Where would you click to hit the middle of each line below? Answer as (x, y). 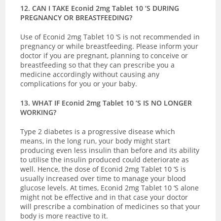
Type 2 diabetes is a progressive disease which (98, 131)
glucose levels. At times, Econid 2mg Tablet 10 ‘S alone (110, 187)
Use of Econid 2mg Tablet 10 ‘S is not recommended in (110, 37)
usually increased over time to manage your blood (103, 178)
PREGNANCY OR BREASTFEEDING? (76, 17)
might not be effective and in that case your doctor (104, 197)
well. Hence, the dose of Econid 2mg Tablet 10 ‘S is (103, 169)
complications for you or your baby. (79, 83)
